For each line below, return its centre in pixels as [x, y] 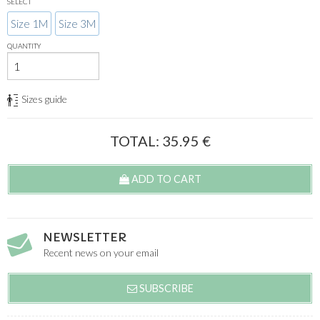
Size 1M [29, 23]
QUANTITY [24, 45]
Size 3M [77, 23]
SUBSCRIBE [165, 288]
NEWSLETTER [85, 237]
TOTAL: [136, 141]
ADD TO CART [165, 179]
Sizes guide [44, 99]
